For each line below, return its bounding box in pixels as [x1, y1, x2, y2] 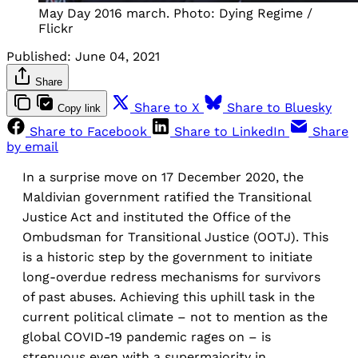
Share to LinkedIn [174, 123, 285, 139]
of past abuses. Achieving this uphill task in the [22, 288, 315, 304]
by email [6, 138, 58, 154]
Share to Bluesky [227, 99, 332, 115]
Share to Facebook [30, 123, 147, 139]
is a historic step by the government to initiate [22, 249, 312, 265]
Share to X [134, 99, 200, 115]
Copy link [58, 101, 101, 114]
